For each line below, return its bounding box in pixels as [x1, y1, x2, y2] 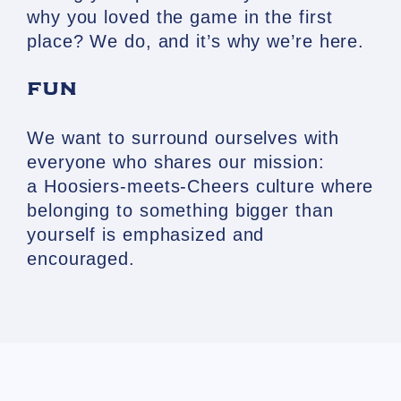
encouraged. [27, 249, 135, 269]
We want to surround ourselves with [27, 128, 339, 148]
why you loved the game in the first [27, 7, 333, 27]
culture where [249, 176, 374, 196]
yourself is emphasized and [27, 225, 265, 244]
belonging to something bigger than [27, 200, 334, 220]
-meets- [120, 176, 188, 196]
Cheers [187, 176, 250, 196]
